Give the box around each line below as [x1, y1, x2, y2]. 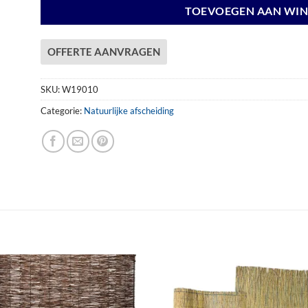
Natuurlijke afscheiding [84, 105, 174, 116]
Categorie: [41, 105, 84, 116]
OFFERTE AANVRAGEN [47, 45, 160, 58]
